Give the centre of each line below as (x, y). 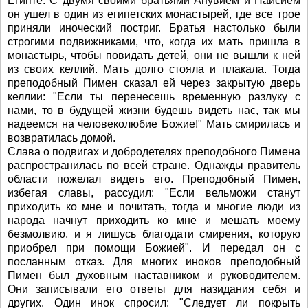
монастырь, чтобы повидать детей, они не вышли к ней (154, 55)
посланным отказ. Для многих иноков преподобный (154, 262)
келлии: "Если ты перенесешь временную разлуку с (154, 97)
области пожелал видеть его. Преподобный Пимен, (154, 179)
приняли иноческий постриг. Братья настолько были (154, 28)
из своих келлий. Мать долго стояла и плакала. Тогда (154, 69)
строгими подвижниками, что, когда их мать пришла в (154, 42)
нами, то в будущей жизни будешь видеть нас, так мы (154, 110)
